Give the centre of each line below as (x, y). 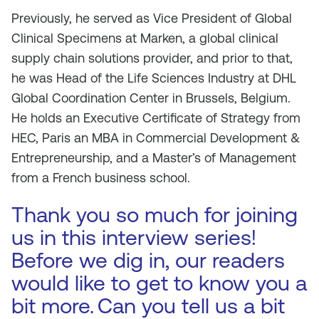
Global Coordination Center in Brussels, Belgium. (151, 98)
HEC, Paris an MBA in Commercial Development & (156, 138)
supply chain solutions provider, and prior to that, (152, 58)
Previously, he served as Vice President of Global (152, 18)
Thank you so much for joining (155, 215)
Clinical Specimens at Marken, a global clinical (145, 38)
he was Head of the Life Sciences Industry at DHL (154, 78)
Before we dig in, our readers (148, 260)
